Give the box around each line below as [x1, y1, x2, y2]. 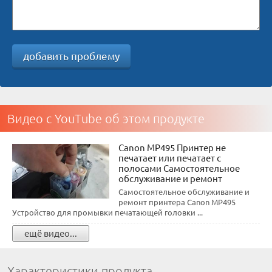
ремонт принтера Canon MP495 [118, 197, 236, 207]
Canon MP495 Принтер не [118, 141, 226, 153]
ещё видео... [24, 227, 77, 239]
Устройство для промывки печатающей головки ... [12, 207, 203, 217]
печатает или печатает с [118, 152, 221, 163]
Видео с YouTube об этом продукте [7, 111, 205, 126]
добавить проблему [23, 49, 120, 62]
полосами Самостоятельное [118, 162, 240, 174]
